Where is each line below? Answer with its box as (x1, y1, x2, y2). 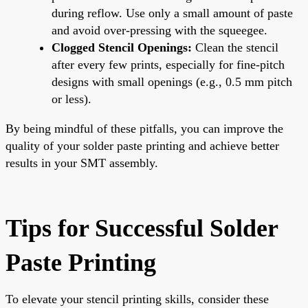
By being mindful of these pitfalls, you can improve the (5, 121, 283, 135)
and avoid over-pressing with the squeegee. (52, 23, 267, 37)
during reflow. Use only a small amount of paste (52, 5, 293, 20)
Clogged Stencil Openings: (52, 40, 192, 54)
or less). (52, 91, 91, 106)
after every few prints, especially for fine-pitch (52, 57, 285, 71)
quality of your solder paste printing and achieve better (5, 138, 279, 153)
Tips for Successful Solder (5, 214, 278, 242)
